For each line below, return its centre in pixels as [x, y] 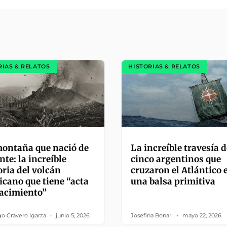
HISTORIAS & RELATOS [164, 67]
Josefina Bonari [153, 215]
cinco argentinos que [176, 159]
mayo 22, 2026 [201, 215]
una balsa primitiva [173, 181]
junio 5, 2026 [72, 215]
